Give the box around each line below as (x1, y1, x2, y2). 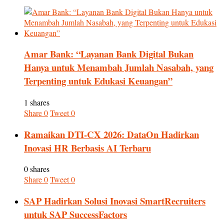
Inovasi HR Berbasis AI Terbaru (24, 140, 151, 154)
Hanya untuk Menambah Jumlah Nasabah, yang (24, 60, 213, 74)
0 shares (24, 163, 49, 174)
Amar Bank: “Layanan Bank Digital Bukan (24, 47, 193, 61)
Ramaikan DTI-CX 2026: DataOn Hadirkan (24, 127, 199, 141)
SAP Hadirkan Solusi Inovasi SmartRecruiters (24, 194, 205, 208)
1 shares (24, 96, 49, 107)
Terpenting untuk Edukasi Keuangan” (24, 74, 172, 88)
